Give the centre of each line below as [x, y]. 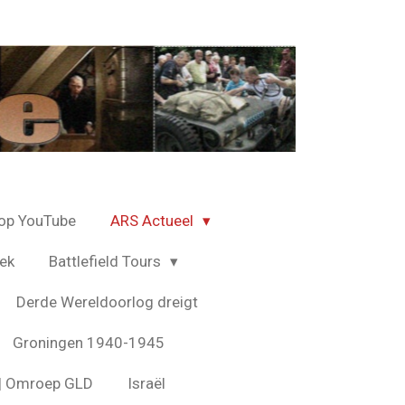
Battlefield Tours [106, 261]
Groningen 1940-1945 [89, 342]
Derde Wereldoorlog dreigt [107, 301]
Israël [146, 383]
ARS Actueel [153, 220]
